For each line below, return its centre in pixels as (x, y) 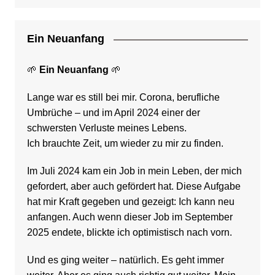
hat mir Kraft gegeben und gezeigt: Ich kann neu (130, 202)
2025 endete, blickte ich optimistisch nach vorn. (129, 233)
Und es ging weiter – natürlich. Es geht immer (125, 260)
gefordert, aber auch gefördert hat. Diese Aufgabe (134, 187)
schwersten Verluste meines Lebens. (107, 128)
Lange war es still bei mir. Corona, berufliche (123, 98)
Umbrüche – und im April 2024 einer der (113, 113)
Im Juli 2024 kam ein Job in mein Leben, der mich (134, 171)
